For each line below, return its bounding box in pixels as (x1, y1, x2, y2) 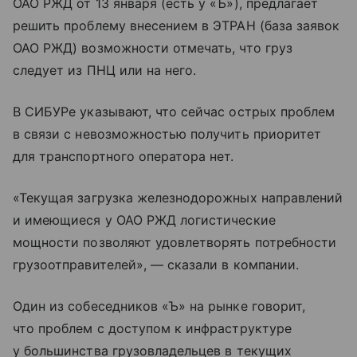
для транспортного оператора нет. (13, 148, 234, 165)
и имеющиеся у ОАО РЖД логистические (13, 212, 276, 229)
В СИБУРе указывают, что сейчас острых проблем (13, 104, 335, 120)
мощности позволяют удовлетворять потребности (13, 234, 337, 251)
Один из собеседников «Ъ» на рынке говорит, (13, 298, 306, 315)
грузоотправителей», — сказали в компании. (13, 257, 299, 273)
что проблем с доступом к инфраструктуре (13, 320, 292, 337)
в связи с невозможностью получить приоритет (13, 126, 322, 143)
